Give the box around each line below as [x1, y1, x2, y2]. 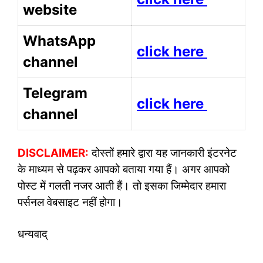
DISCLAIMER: [18, 146, 89, 160]
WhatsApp [23, 32, 96, 49]
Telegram [23, 84, 87, 102]
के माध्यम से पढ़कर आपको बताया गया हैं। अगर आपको [18, 163, 230, 177]
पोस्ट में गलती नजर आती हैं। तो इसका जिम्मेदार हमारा [18, 179, 226, 193]
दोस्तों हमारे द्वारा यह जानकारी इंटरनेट [89, 146, 237, 160]
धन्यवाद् [18, 227, 48, 241]
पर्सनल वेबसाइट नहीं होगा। [18, 195, 123, 210]
